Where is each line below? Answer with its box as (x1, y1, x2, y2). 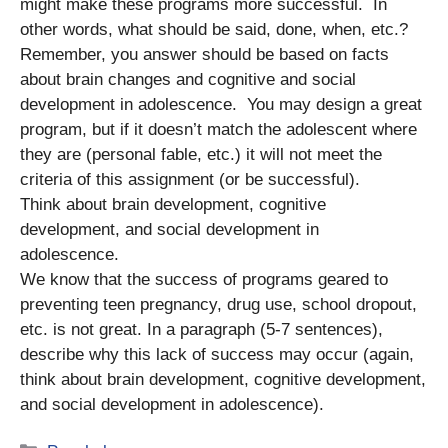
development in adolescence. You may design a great (20, 94, 422, 114)
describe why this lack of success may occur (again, (20, 344, 414, 364)
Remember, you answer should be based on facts (20, 44, 389, 64)
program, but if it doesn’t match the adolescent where (20, 119, 417, 139)
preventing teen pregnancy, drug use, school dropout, (20, 294, 417, 314)
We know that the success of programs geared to (20, 269, 388, 289)
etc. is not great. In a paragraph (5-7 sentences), (20, 319, 383, 339)
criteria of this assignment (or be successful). (20, 169, 365, 189)
